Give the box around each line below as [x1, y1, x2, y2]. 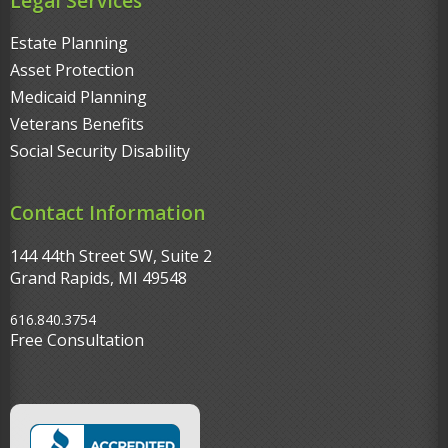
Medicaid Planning [10, 86, 147, 109]
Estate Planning [10, 32, 128, 55]
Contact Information [10, 200, 205, 227]
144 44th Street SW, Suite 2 [10, 245, 212, 268]
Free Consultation [10, 329, 144, 352]
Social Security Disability [10, 140, 190, 163]
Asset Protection [10, 59, 134, 82]
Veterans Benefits [10, 113, 144, 136]
